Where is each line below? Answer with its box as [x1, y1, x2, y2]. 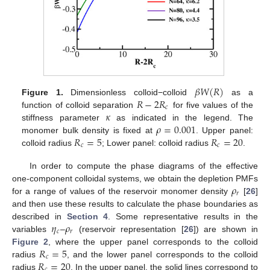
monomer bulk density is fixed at [22, 125, 157, 135]
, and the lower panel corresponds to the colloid [66, 249, 259, 259]
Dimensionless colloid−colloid [63, 87, 195, 97]
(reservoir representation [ [74, 224, 184, 234]
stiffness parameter [22, 112, 105, 122]
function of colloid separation [22, 99, 137, 110]
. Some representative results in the [108, 211, 258, 221]
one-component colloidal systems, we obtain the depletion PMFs [12, 173, 258, 183]
